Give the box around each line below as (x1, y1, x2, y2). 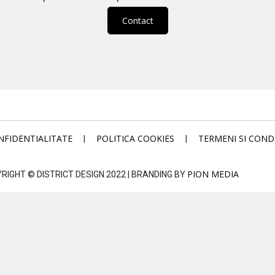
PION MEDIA (187, 168, 239, 180)
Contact (122, 15, 153, 26)
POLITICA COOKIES (96, 133, 174, 144)
